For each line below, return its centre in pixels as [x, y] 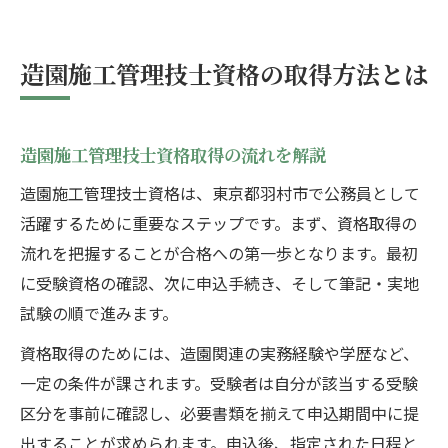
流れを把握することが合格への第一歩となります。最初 [219, 253]
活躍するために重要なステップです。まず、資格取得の [218, 223]
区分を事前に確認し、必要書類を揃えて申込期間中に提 [219, 413]
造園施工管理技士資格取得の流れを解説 [173, 155]
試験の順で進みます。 [99, 313]
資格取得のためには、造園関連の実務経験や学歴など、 [219, 353]
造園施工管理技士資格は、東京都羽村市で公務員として [220, 193]
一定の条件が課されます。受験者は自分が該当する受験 [219, 383]
